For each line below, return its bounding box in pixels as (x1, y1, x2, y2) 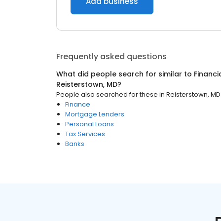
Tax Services (65, 129, 105, 139)
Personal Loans (65, 119, 114, 129)
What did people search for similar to (56, 69, 194, 79)
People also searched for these (56, 90, 158, 99)
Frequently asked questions (56, 51, 167, 62)
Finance (65, 100, 90, 109)
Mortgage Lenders (65, 110, 124, 119)
